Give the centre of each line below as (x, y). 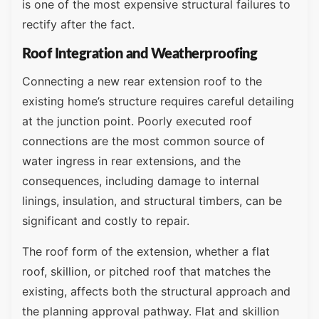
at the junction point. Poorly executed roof (137, 121)
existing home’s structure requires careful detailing (158, 101)
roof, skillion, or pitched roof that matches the (146, 271)
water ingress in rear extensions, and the (131, 161)
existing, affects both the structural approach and (156, 291)
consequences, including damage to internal (141, 181)
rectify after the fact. (78, 24)
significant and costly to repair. (106, 221)
